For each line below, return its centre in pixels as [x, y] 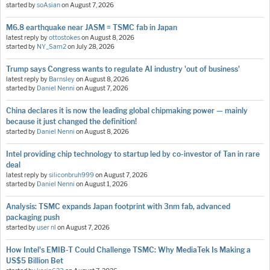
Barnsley [62, 79]
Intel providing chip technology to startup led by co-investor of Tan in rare [133, 154]
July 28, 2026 [95, 46]
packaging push [33, 217]
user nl [46, 227]
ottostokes [64, 37]
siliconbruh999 [71, 175]
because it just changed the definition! [71, 121]
